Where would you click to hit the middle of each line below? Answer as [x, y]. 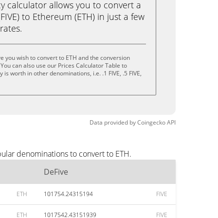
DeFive [56, 172]
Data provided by [113, 122]
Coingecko [151, 122]
